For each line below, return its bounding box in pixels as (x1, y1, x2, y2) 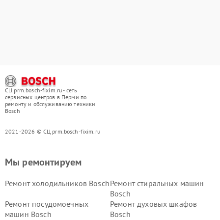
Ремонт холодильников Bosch (5, 178, 110, 188)
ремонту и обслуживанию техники (5, 100, 96, 108)
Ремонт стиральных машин (110, 178, 204, 188)
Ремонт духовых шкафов (110, 198, 197, 209)
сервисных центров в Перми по (5, 93, 87, 101)
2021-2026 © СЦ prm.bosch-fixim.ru (5, 127, 100, 135)
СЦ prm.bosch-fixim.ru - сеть (5, 86, 78, 94)
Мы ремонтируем (5, 155, 82, 168)
